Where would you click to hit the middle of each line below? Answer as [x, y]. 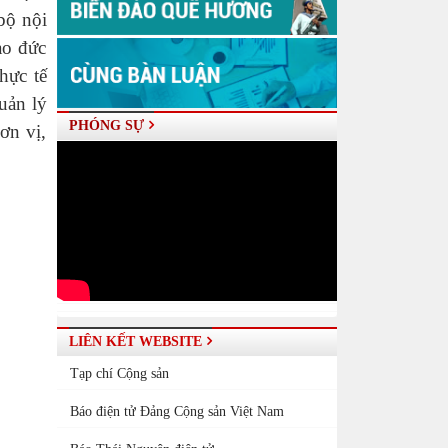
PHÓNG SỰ [106, 125]
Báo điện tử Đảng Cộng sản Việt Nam [176, 411]
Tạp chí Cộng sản [119, 373]
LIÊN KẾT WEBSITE [135, 341]
